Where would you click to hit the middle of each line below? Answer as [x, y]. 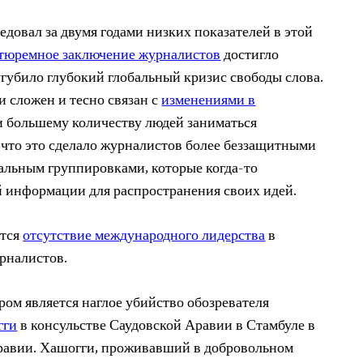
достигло [250, 56]
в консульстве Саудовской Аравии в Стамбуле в [167, 326]
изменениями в [209, 101]
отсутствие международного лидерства [144, 236]
